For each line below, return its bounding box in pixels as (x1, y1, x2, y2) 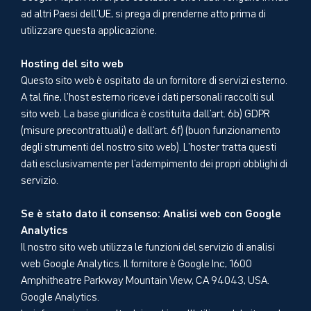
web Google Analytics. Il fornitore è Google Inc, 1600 (21, 254, 252, 270)
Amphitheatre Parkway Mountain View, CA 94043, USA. (21, 271, 269, 287)
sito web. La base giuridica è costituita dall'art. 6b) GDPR (21, 104, 270, 120)
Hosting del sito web (21, 53, 124, 71)
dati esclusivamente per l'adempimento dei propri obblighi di (21, 154, 287, 170)
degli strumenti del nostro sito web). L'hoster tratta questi (21, 137, 276, 153)
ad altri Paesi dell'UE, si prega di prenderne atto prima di (21, 4, 266, 20)
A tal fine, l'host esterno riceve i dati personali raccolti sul (21, 87, 274, 103)
